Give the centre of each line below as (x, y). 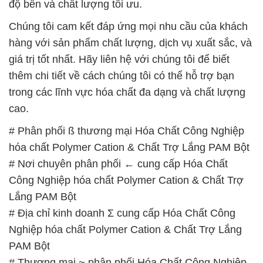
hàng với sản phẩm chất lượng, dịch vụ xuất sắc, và (130, 43)
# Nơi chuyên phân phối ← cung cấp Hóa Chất (118, 163)
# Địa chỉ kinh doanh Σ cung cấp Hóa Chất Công (122, 213)
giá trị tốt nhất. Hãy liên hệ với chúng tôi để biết (119, 59)
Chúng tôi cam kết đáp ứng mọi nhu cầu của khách (128, 26)
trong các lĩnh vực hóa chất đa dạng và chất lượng (127, 92)
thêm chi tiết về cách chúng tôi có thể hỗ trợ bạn (122, 75)
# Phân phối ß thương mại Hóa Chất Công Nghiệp (127, 131)
